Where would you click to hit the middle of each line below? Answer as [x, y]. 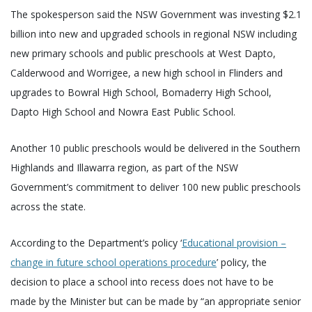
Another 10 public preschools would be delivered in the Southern [155, 148]
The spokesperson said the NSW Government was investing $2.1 [156, 14]
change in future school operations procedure [114, 262]
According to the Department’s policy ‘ [96, 242]
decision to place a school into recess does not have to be [142, 281]
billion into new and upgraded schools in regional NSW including [154, 33]
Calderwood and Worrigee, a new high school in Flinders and [147, 72]
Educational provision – [234, 242]
